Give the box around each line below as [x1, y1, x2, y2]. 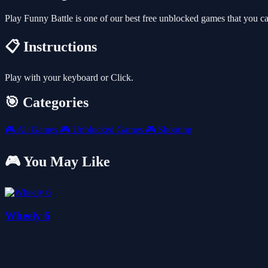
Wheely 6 [5, 209, 50, 222]
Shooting [156, 124, 192, 135]
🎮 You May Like [5, 154, 110, 170]
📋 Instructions [5, 38, 97, 54]
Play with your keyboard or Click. [5, 72, 133, 83]
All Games [15, 124, 60, 135]
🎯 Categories [5, 95, 89, 111]
